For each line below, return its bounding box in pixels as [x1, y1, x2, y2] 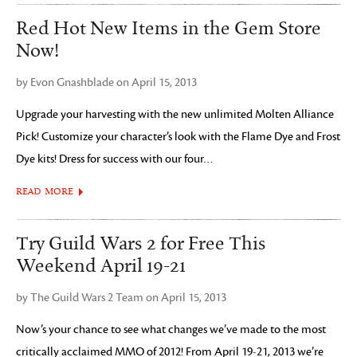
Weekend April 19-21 [16, 255, 186, 277]
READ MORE [16, 186, 73, 197]
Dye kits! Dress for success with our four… [16, 152, 214, 166]
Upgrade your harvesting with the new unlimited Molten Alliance [16, 108, 334, 121]
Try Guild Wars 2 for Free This [16, 233, 266, 255]
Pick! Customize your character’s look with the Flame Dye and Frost [16, 130, 340, 143]
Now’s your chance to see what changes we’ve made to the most [16, 323, 326, 336]
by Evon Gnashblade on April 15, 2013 [16, 76, 197, 89]
